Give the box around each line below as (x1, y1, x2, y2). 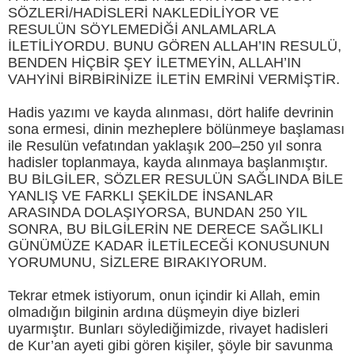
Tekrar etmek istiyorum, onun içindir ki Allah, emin (8, 288, 320, 304)
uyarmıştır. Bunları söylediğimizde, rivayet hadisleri (8, 321, 328, 338)
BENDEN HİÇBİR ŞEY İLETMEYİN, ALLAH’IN (8, 55, 301, 71)
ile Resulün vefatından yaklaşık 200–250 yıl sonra (8, 138, 322, 155)
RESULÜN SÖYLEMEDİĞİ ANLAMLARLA (8, 21, 275, 38)
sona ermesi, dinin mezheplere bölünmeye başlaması (8, 121, 345, 138)
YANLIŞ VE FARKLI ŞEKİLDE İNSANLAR (8, 188, 273, 204)
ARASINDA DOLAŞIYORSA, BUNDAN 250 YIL (8, 204, 307, 221)
